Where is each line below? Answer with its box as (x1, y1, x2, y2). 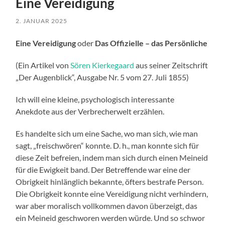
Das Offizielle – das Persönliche (95, 38, 208, 48)
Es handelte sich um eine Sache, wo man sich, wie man (16, 129, 198, 139)
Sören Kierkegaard (70, 60, 135, 70)
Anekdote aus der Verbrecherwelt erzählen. (16, 106, 165, 117)
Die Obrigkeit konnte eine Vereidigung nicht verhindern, (16, 189, 208, 199)
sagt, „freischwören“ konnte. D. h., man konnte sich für (16, 141, 199, 151)
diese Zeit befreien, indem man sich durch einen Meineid (16, 153, 208, 163)
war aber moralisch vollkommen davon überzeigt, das (16, 201, 198, 211)
